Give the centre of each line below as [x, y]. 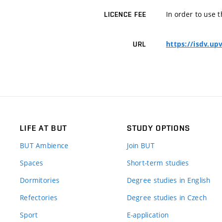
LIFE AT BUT [44, 128]
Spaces [32, 163]
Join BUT [140, 146]
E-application [148, 215]
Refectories [39, 198]
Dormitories [40, 180]
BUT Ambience [44, 146]
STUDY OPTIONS [159, 128]
